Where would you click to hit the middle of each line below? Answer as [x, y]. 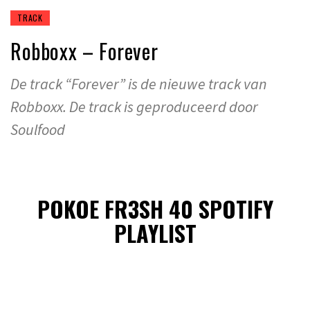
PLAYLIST [155, 233]
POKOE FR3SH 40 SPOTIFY [155, 209]
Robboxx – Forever [84, 51]
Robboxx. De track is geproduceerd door [134, 106]
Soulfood [38, 129]
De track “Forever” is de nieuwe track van [139, 83]
